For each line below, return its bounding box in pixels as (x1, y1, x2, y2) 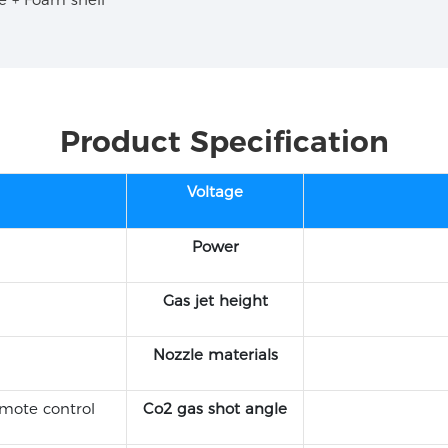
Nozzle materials (152, 345, 278, 365)
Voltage (187, 182, 243, 202)
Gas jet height (162, 291, 268, 311)
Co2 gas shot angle (143, 399, 287, 419)
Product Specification (59, 122, 389, 159)
